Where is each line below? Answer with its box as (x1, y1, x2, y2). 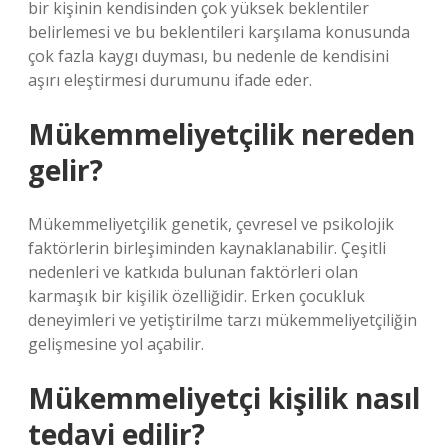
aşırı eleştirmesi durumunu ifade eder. (28, 69, 312, 91)
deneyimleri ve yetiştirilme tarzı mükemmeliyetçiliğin (28, 309, 417, 331)
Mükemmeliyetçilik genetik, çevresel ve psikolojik (28, 213, 394, 235)
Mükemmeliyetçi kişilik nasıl (28, 379, 420, 417)
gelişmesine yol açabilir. (28, 333, 204, 355)
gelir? (28, 151, 103, 189)
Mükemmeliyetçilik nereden (28, 115, 415, 153)
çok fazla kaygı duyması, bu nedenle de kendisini (28, 45, 389, 67)
